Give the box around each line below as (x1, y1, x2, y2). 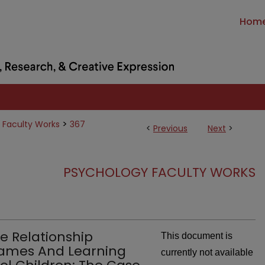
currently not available (161, 247, 253, 257)
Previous (153, 122, 188, 134)
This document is (161, 231, 232, 241)
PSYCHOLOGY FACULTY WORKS (63, 163, 256, 182)
